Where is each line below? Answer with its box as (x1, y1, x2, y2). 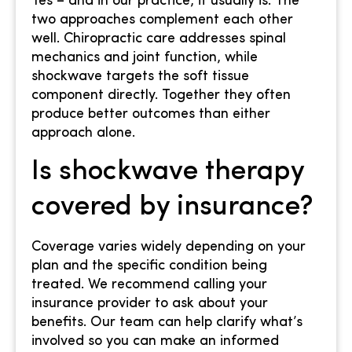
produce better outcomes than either (31, 107, 270, 123)
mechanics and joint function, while (31, 50, 258, 66)
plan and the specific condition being (31, 258, 267, 273)
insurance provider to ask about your (31, 295, 268, 311)
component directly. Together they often (31, 88, 291, 104)
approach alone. (31, 126, 135, 141)
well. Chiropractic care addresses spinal (31, 31, 286, 47)
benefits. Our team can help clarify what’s (31, 314, 302, 330)
